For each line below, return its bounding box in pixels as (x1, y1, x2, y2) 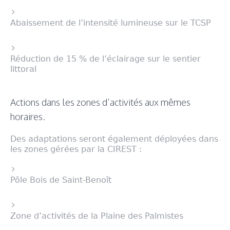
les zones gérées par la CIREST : (10, 144, 142, 155)
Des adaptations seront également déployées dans (10, 134, 218, 144)
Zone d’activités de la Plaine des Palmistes (10, 211, 183, 221)
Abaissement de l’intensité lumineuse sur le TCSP (10, 18, 211, 28)
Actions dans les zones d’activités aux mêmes (10, 97, 190, 108)
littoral (10, 64, 36, 74)
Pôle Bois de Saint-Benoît (10, 175, 111, 185)
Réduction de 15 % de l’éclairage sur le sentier (10, 54, 201, 64)
